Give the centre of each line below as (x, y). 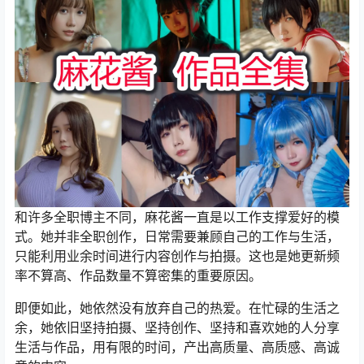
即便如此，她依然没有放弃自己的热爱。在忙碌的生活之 (177, 308)
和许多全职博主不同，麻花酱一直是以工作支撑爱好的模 (177, 217)
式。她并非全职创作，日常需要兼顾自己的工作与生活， (177, 237)
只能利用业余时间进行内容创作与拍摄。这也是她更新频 (177, 256)
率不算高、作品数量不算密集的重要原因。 (138, 276)
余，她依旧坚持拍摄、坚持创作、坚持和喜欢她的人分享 (177, 328)
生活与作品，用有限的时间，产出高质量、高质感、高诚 (177, 347)
